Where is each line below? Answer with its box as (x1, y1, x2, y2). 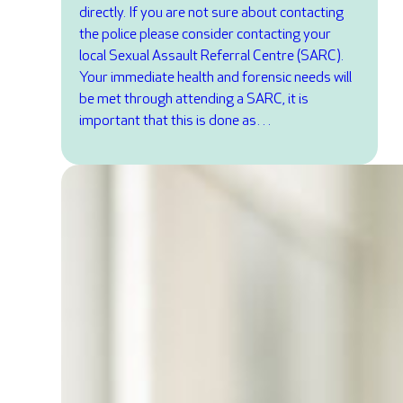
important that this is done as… (79, 112, 272, 130)
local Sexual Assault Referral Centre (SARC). (79, 47, 344, 65)
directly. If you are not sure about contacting (79, 4, 344, 22)
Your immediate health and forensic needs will (79, 68, 352, 86)
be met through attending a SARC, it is (79, 90, 309, 108)
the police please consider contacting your (79, 25, 331, 43)
